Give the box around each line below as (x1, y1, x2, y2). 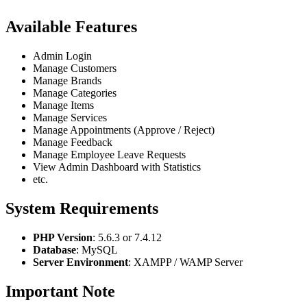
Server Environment (33, 256, 128, 268)
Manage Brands (33, 74, 101, 86)
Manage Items (33, 99, 94, 111)
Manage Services (33, 111, 107, 123)
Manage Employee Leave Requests (33, 148, 186, 160)
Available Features (5, 17, 137, 36)
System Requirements (5, 199, 158, 217)
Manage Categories (33, 86, 116, 99)
